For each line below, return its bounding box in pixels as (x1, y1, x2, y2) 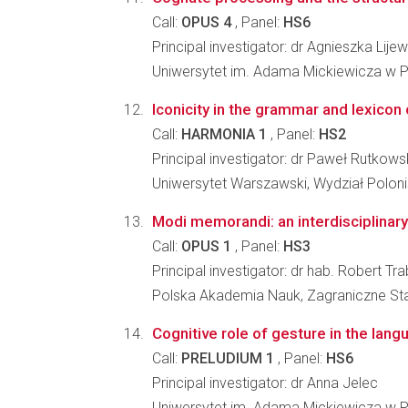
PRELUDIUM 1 (181, 350, 274, 367)
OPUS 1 (181, 238, 231, 255)
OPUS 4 (181, 14, 231, 31)
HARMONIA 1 (181, 126, 267, 143)
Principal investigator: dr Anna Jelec (152, 374, 378, 392)
